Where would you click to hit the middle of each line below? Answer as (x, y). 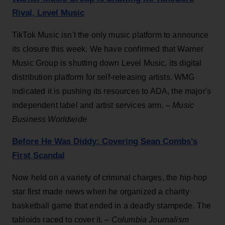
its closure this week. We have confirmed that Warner (108, 49)
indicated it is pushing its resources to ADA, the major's (112, 91)
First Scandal (38, 155)
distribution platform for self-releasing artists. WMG (103, 77)
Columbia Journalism (150, 219)
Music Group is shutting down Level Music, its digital (107, 63)
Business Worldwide (49, 119)
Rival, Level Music (48, 13)
